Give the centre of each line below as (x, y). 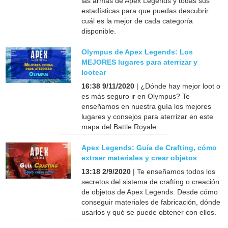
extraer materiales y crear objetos (139, 158)
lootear (94, 72)
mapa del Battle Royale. (120, 126)
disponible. (99, 31)
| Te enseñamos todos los (173, 171)
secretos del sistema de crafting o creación (151, 181)
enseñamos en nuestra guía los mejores (147, 106)
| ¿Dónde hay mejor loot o (178, 86)
